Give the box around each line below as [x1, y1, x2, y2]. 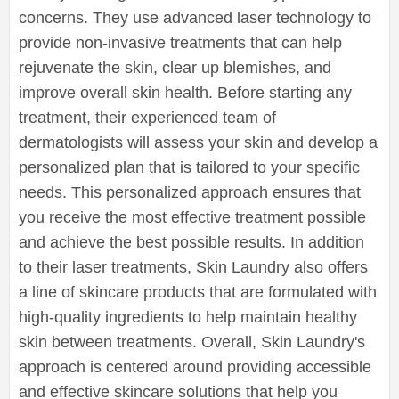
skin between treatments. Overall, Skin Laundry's [19, 332, 365, 351]
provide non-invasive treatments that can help [19, 33, 342, 52]
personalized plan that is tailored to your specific [19, 158, 360, 176]
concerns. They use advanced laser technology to [19, 8, 371, 27]
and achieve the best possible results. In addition [19, 232, 364, 251]
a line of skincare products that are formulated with [19, 282, 377, 301]
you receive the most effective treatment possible [19, 208, 366, 226]
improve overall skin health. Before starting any [19, 83, 352, 102]
